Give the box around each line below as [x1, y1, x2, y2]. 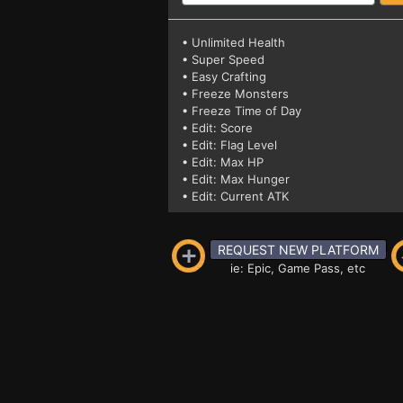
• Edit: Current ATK [182, 189, 289, 203]
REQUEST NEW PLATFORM [217, 242, 379, 257]
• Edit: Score [182, 121, 253, 135]
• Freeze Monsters [182, 86, 289, 101]
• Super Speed [182, 52, 264, 67]
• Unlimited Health [182, 35, 285, 49]
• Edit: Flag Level [182, 138, 277, 152]
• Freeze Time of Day [182, 103, 301, 118]
